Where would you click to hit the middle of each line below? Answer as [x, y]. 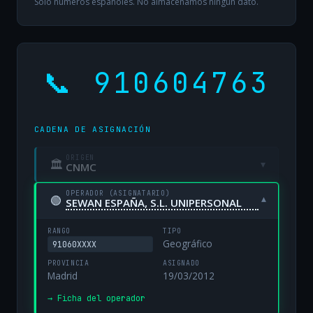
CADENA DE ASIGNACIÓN [93, 129]
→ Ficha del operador [96, 299]
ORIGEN [80, 158]
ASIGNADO [181, 263]
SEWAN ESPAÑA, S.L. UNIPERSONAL [154, 202]
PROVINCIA [68, 263]
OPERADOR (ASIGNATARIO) [118, 193]
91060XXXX [75, 244]
